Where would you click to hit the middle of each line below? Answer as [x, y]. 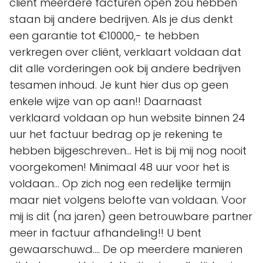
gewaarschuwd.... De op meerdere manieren [126, 249]
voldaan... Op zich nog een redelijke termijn [120, 184]
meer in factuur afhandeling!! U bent [105, 233]
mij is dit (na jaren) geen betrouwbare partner [131, 217]
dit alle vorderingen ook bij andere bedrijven [125, 69]
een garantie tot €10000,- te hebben [104, 36]
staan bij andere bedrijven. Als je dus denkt [121, 19]
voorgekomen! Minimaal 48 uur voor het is [119, 167]
